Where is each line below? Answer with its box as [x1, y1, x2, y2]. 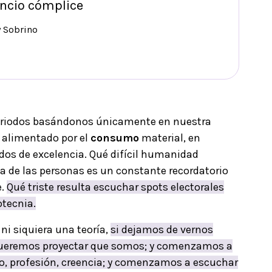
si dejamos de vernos [110, 223, 213, 237]
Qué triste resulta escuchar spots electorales [7, 180, 224, 194]
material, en [139, 131, 200, 145]
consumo [90, 131, 139, 145]
